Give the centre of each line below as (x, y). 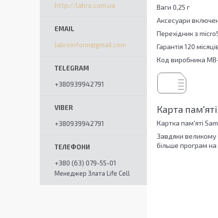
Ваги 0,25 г (173, 7)
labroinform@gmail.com (90, 45)
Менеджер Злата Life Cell (92, 173)
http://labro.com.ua (85, 5)
